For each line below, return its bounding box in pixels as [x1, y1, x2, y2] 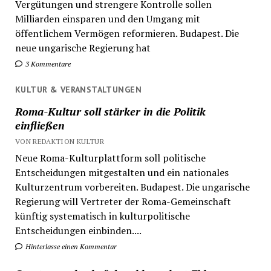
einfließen [15, 117, 65, 132]
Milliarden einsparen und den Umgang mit [15, 12, 200, 26]
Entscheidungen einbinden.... [15, 223, 142, 237]
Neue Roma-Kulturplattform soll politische [15, 151, 206, 165]
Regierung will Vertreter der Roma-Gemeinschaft [15, 194, 231, 208]
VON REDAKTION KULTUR [15, 136, 105, 146]
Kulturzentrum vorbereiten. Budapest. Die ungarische [15, 180, 250, 194]
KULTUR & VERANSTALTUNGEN [15, 84, 142, 96]
